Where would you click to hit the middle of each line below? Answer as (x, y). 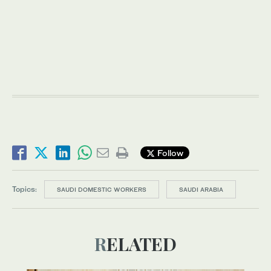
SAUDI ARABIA (201, 189)
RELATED (142, 243)
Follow (169, 153)
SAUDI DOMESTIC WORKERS (102, 189)
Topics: (24, 189)
